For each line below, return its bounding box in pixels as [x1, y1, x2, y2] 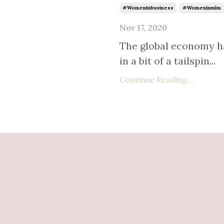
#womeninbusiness [122, 4, 174, 11]
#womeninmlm [182, 4, 221, 11]
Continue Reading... [119, 74, 194, 85]
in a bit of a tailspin [119, 54, 210, 67]
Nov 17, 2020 [119, 22, 167, 33]
